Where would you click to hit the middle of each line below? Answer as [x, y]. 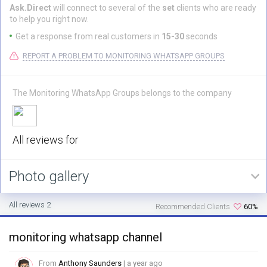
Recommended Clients [193, 206]
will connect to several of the [108, 8]
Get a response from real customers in [89, 36]
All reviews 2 [30, 205]
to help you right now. [49, 19]
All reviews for [46, 140]
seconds [202, 36]
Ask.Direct [31, 8]
